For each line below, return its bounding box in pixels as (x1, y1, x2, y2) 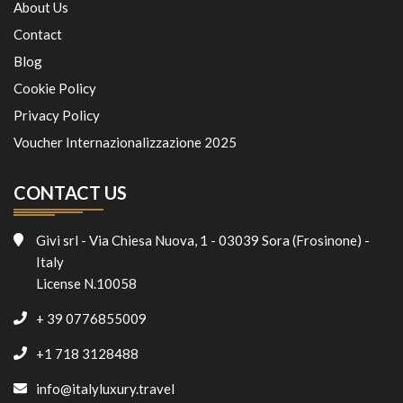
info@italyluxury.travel (36, 381, 175, 398)
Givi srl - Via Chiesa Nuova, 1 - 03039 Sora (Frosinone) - (36, 232, 370, 249)
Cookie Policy (13, 80, 96, 97)
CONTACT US (13, 182, 127, 204)
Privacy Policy (13, 107, 100, 124)
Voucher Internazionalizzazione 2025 (13, 134, 237, 151)
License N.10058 (36, 275, 137, 292)
